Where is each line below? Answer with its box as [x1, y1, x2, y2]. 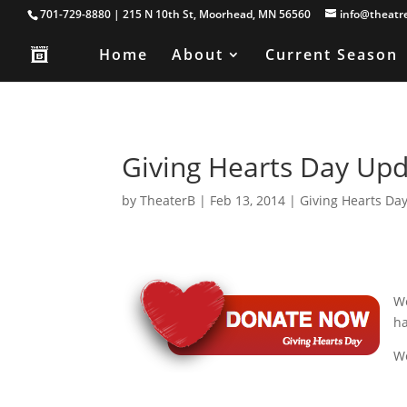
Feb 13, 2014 [210, 192, 286, 209]
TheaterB [140, 192, 196, 209]
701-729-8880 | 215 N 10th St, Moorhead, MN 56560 [40, 6, 311, 22]
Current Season [265, 45, 398, 65]
